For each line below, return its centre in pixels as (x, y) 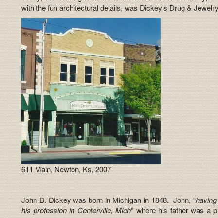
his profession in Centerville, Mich (76, 210)
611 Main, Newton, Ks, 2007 (66, 169)
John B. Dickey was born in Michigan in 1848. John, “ (109, 200)
